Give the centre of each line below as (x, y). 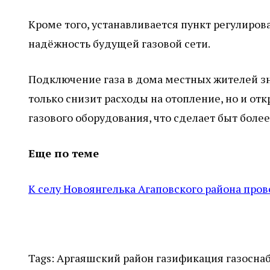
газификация (190, 258)
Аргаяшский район (105, 258)
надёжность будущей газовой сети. (119, 43)
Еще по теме (64, 153)
